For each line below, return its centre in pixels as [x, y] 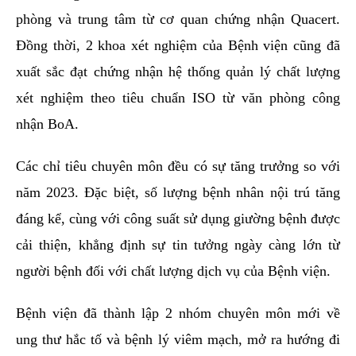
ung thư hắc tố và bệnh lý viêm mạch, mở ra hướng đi [178, 340]
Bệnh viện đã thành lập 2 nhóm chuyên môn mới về [178, 313]
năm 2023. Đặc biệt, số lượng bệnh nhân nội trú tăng [178, 193]
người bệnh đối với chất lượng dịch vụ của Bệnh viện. [173, 271]
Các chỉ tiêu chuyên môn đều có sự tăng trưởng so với [178, 166]
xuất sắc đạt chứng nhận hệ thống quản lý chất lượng [178, 72]
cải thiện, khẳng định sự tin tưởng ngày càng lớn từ [178, 245]
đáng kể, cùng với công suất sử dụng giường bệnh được [178, 219]
